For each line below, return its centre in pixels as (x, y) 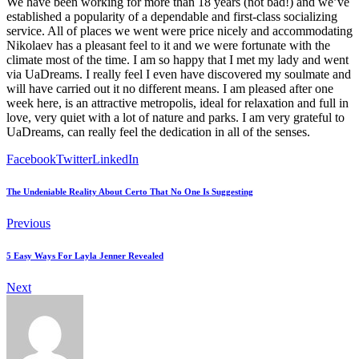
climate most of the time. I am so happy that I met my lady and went (177, 60)
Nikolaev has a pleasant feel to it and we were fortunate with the (168, 45)
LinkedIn (115, 159)
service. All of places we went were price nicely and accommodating (179, 31)
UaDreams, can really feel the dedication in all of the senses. (158, 132)
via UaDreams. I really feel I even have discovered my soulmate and (179, 74)
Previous (28, 223)
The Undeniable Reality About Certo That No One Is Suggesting (130, 191)
